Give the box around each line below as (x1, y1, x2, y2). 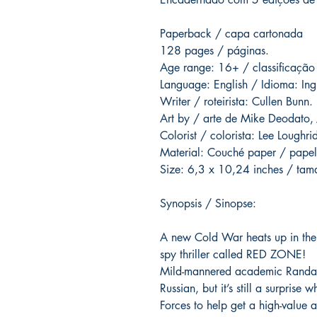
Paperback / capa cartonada (160, 26, 303, 42)
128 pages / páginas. (160, 43, 269, 59)
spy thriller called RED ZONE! (160, 247, 306, 263)
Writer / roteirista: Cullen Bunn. (160, 94, 313, 110)
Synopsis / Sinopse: (160, 196, 256, 212)
